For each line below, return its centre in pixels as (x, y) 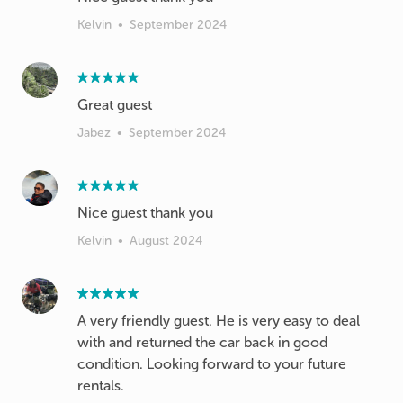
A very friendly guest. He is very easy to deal (219, 321)
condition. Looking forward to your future (212, 364)
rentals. (101, 385)
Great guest (115, 105)
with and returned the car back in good (202, 342)
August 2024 (166, 241)
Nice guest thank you (145, 213)
